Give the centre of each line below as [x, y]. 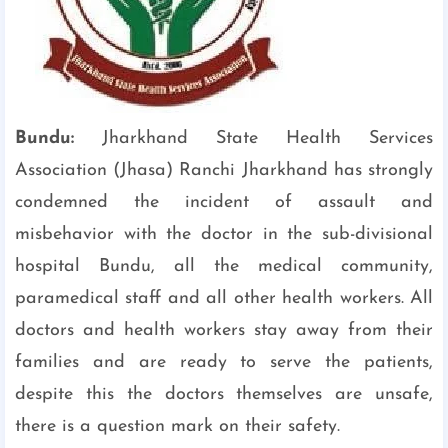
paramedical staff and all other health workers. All [224, 298]
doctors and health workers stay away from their [224, 330]
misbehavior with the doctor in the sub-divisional [224, 234]
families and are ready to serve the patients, [224, 362]
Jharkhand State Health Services [253, 138]
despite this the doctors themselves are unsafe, [224, 394]
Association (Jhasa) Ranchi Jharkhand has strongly [224, 170]
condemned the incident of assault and [224, 202]
